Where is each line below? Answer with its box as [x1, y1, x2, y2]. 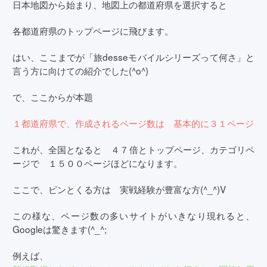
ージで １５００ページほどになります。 [13, 156, 182, 169]
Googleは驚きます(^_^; [13, 222, 107, 235]
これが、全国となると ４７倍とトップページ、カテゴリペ [13, 142, 254, 156]
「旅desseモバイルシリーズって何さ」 [85, 50, 246, 63]
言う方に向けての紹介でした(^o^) [13, 64, 148, 77]
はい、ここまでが [13, 50, 85, 63]
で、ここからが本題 [13, 90, 93, 103]
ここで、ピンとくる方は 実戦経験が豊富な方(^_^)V [13, 182, 226, 195]
